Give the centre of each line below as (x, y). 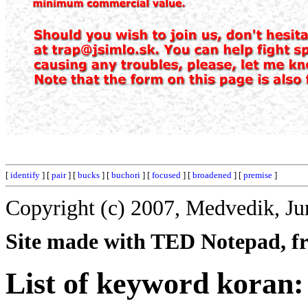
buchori (126, 175)
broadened (212, 175)
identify (25, 175)
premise (258, 175)
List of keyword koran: (155, 283)
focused (166, 175)
